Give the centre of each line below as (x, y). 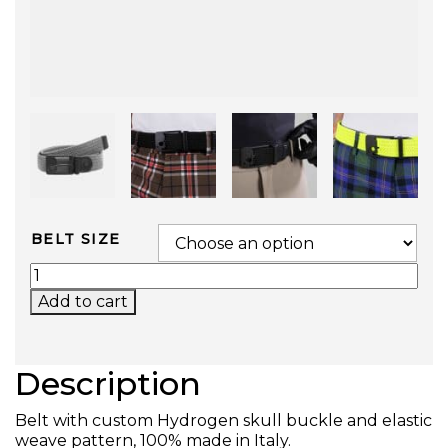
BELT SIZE (76, 239)
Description (108, 383)
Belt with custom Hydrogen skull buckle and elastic (223, 420)
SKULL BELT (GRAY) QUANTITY (161, 270)
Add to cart (83, 301)
